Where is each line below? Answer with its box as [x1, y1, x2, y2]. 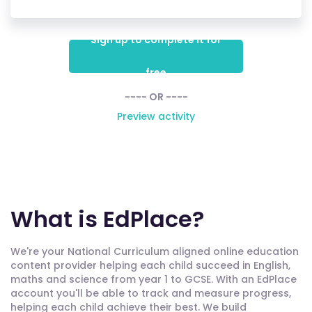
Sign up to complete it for [91, 33, 221, 47]
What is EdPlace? [10, 203, 204, 235]
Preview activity [117, 109, 195, 123]
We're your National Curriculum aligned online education [10, 244, 299, 258]
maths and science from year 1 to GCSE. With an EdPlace [10, 272, 297, 286]
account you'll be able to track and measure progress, [10, 286, 291, 300]
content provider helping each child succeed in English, [10, 258, 290, 272]
